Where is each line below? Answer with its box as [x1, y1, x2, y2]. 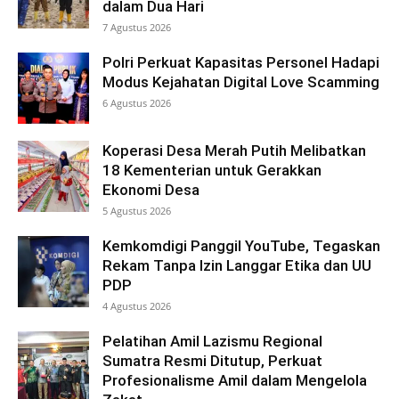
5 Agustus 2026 [102, 203, 171, 217]
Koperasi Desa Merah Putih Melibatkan [102, 141, 366, 159]
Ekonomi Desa [102, 180, 199, 199]
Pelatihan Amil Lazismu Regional [102, 331, 322, 350]
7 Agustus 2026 [102, 20, 171, 34]
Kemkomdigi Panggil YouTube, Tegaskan [102, 236, 380, 255]
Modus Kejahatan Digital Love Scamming [102, 72, 379, 91]
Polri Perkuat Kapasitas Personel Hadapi [102, 53, 379, 71]
